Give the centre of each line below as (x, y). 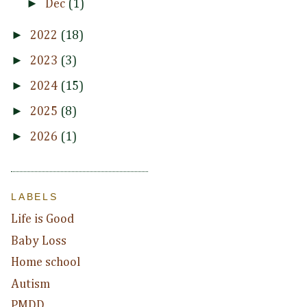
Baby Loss (39, 241)
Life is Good (42, 220)
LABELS (35, 196)
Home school (46, 263)
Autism (30, 284)
